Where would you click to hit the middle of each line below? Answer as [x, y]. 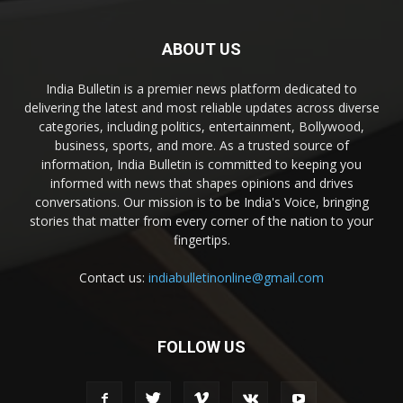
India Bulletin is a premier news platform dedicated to [201, 89]
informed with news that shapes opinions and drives [201, 184]
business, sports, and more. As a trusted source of [201, 146]
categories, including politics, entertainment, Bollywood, [201, 127]
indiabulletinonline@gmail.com [236, 278]
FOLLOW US [201, 347]
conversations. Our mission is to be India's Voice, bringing [201, 202]
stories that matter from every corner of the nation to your [201, 221]
